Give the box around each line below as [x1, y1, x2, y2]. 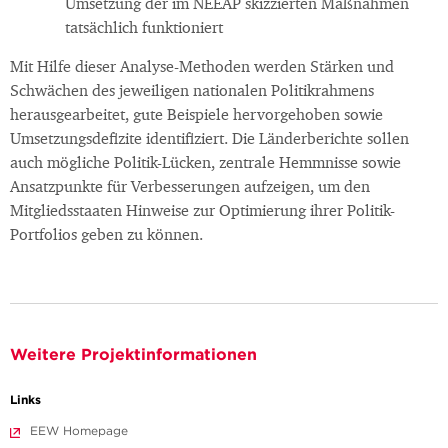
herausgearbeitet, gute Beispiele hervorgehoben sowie [10, 108, 383, 125]
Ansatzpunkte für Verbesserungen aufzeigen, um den [10, 180, 370, 197]
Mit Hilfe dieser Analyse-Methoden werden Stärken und [10, 60, 394, 77]
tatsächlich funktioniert [65, 21, 223, 38]
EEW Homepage [30, 423, 128, 439]
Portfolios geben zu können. [10, 228, 203, 245]
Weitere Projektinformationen [10, 344, 257, 365]
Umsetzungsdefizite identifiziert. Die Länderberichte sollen [10, 132, 409, 149]
